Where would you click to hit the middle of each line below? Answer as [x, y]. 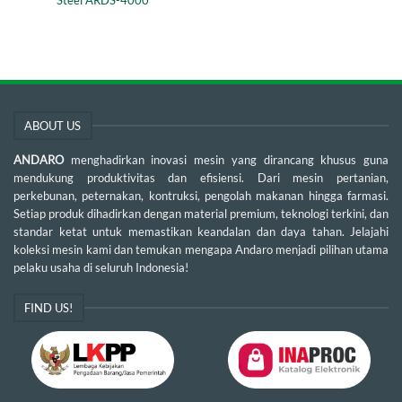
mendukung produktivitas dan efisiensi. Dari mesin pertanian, [201, 178]
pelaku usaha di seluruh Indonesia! [101, 268]
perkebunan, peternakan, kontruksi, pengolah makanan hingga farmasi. [201, 196]
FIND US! [49, 308]
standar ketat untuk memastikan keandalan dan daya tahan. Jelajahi [201, 232]
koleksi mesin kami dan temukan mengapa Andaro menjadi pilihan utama [201, 250]
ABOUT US [53, 125]
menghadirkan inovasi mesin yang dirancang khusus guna [230, 160]
